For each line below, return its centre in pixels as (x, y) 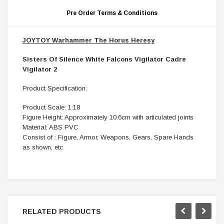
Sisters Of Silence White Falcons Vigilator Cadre (104, 59)
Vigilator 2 (40, 69)
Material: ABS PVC (50, 127)
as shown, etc (43, 147)
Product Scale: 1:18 (51, 107)
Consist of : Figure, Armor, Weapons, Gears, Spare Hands (108, 137)
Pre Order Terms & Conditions (112, 13)
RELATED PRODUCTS (62, 211)
